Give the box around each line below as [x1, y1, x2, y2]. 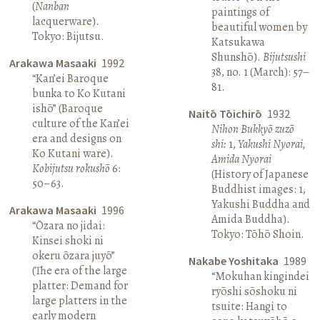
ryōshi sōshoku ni [211, 283, 297, 299]
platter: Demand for [32, 277, 129, 294]
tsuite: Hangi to [211, 298, 287, 314]
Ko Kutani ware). [32, 145, 114, 161]
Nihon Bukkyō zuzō [211, 121, 294, 137]
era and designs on [32, 130, 122, 146]
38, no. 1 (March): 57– [211, 64, 310, 80]
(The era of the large [32, 262, 128, 279]
